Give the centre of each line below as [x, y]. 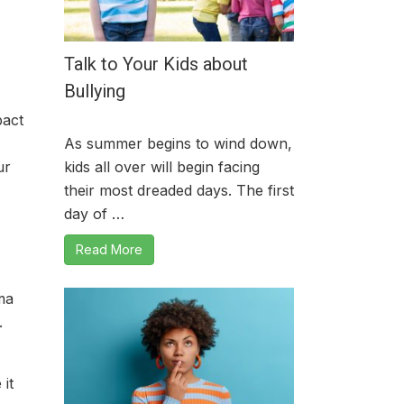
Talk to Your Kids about [156, 64]
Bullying [95, 91]
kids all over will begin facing [162, 167]
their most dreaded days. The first [179, 190]
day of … [94, 214]
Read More [109, 249]
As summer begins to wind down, [178, 143]
